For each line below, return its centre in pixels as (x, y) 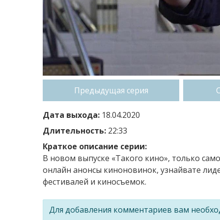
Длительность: (74, 130)
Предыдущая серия (111, 90)
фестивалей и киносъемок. (95, 181)
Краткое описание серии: (95, 146)
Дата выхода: (71, 115)
